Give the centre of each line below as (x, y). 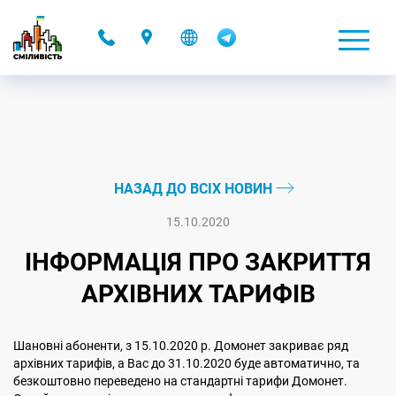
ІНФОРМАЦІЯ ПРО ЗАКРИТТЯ (198, 262)
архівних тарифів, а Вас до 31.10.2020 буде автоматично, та (187, 363)
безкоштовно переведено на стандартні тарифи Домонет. (180, 381)
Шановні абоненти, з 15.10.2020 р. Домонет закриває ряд (181, 346)
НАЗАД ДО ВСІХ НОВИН (194, 189)
